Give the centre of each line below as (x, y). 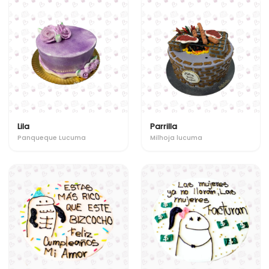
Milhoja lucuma (176, 138)
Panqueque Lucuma (52, 138)
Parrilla (163, 126)
